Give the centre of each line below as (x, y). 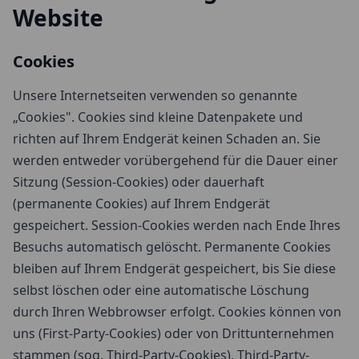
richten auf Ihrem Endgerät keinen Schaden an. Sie (167, 139)
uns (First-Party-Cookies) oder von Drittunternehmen (173, 333)
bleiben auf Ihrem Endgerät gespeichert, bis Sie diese (174, 268)
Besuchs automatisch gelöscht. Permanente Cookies (172, 247)
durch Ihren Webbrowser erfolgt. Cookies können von (177, 312)
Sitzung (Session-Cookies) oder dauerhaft (139, 182)
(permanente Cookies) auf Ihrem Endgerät (141, 204)
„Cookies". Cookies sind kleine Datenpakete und (158, 117)
